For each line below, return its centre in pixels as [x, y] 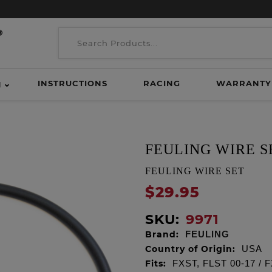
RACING [161, 83]
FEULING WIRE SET [195, 171]
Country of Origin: [190, 249]
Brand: [162, 234]
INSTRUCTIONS [72, 83]
